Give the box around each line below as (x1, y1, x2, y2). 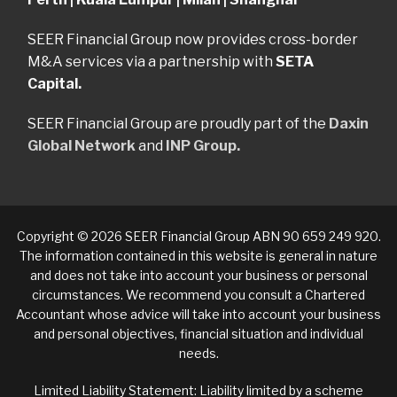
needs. (178, 346, 219, 362)
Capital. (27, 75, 82, 93)
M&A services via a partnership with (27, 53, 276, 71)
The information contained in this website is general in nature (19, 248, 378, 264)
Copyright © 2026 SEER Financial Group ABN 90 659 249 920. (16, 229, 381, 245)
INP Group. (166, 137, 240, 155)
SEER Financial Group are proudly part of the (27, 115, 329, 133)
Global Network (27, 137, 136, 155)
